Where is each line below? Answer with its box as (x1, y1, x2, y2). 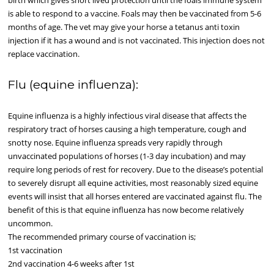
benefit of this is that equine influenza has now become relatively (8, 204, 245, 216)
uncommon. (8, 218, 55, 229)
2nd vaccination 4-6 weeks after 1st (8, 258, 137, 270)
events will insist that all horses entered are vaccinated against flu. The (8, 191, 262, 202)
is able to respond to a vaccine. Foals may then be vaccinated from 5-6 (8, 8, 262, 20)
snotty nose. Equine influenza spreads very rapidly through (8, 137, 223, 149)
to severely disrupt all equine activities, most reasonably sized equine (8, 177, 259, 189)
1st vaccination (8, 245, 65, 256)
